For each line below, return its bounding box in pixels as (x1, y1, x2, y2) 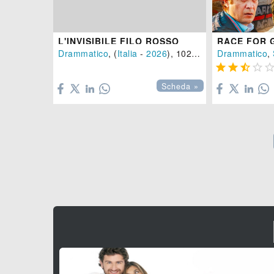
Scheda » (161, 81, 199, 92)
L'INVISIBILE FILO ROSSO (58, 35, 179, 48)
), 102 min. (167, 47, 191, 60)
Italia (117, 47, 138, 60)
